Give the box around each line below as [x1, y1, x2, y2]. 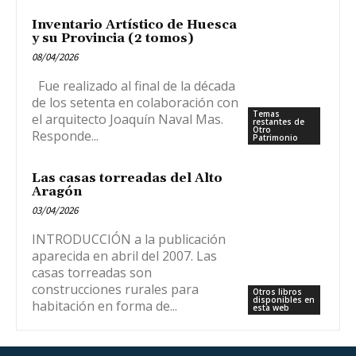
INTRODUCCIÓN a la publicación [32, 230, 226, 248]
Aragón [32, 183, 83, 199]
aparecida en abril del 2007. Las [32, 246, 218, 265]
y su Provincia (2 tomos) [32, 29, 195, 46]
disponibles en [253, 293, 315, 305]
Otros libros [253, 285, 303, 297]
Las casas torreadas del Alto [32, 169, 223, 186]
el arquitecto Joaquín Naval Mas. [32, 110, 224, 128]
